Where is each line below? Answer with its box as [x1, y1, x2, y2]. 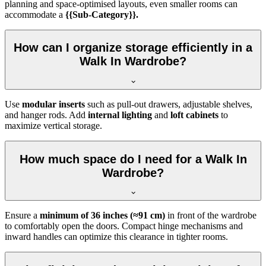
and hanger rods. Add [5, 109, 88, 120]
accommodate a [5, 9, 65, 20]
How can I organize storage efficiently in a [14, 41, 252, 55]
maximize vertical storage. [5, 120, 102, 131]
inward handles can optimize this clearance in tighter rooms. [5, 232, 228, 242]
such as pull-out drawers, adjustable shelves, [85, 99, 252, 109]
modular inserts [22, 99, 85, 109]
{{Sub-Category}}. [65, 9, 138, 20]
